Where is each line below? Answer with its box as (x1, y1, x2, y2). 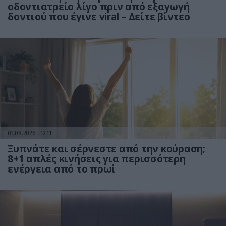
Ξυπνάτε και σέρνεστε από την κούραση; (8, 142, 205, 156)
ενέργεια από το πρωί (8, 162, 116, 176)
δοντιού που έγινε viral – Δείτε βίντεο (8, 10, 190, 24)
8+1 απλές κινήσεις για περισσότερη (8, 152, 186, 166)
